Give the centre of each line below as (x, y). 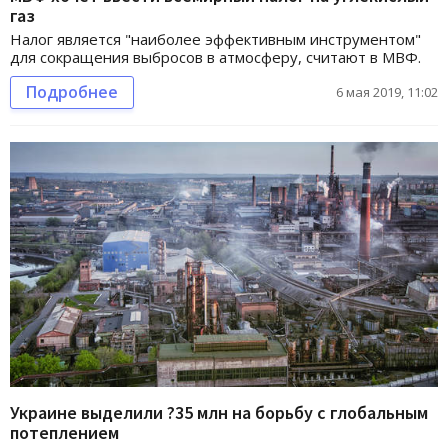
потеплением (64, 432)
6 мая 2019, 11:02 (387, 92)
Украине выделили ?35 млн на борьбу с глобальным (219, 412)
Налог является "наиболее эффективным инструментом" (215, 39)
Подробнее (72, 92)
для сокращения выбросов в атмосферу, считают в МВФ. (215, 57)
